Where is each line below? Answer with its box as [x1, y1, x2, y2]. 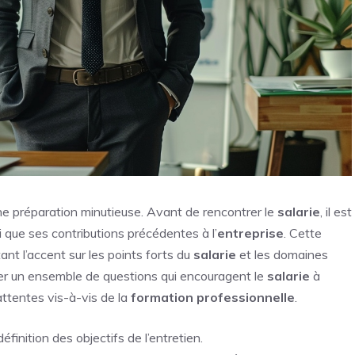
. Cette [284, 225, 322, 242]
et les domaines [236, 246, 328, 263]
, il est [320, 204, 352, 220]
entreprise [217, 225, 284, 242]
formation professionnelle [131, 289, 295, 306]
